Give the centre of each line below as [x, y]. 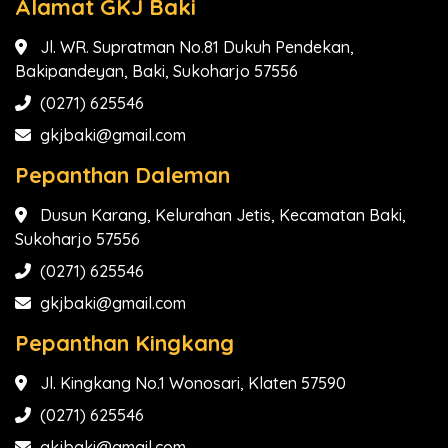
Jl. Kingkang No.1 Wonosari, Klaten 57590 [193, 383]
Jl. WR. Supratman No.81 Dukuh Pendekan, [197, 47]
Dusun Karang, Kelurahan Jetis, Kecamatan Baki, [223, 215]
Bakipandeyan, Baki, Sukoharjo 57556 [156, 71]
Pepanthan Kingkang [124, 343]
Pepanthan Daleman [122, 175]
